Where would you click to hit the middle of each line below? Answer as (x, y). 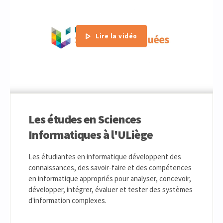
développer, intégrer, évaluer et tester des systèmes (111, 190)
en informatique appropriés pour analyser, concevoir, (110, 179)
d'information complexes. (67, 201)
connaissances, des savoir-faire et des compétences (110, 168)
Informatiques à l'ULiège (91, 135)
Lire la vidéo (116, 36)
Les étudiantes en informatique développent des (105, 157)
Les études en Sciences (85, 119)
